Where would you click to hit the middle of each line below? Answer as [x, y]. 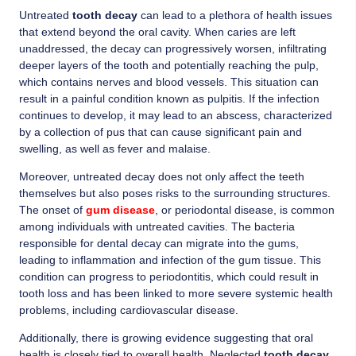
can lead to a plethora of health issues [235, 15]
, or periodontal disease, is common [245, 209]
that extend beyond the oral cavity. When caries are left [157, 31]
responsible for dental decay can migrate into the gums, [159, 243]
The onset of [52, 209]
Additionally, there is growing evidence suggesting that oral [166, 338]
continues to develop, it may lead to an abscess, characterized [176, 115]
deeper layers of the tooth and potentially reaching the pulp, [169, 65]
